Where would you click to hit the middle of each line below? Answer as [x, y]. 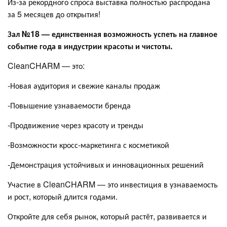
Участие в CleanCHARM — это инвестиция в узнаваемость [113, 184]
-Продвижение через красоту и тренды [75, 125]
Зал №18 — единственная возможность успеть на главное [112, 33]
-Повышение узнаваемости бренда [69, 105]
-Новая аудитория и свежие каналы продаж [84, 85]
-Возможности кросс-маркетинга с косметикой [88, 144]
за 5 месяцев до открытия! [54, 14]
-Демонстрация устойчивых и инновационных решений [106, 164]
